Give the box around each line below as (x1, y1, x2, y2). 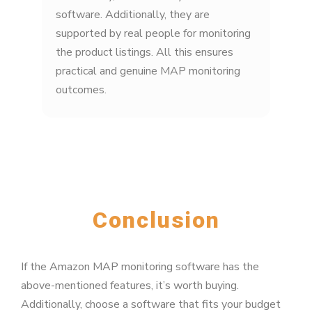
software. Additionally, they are (56, 6, 210, 22)
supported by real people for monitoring (56, 25, 251, 41)
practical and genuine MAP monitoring (56, 63, 240, 79)
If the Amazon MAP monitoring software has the (21, 258, 259, 274)
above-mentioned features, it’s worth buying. (21, 277, 239, 293)
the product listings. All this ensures (56, 44, 233, 60)
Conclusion (92, 206, 220, 233)
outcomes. (56, 81, 107, 97)
